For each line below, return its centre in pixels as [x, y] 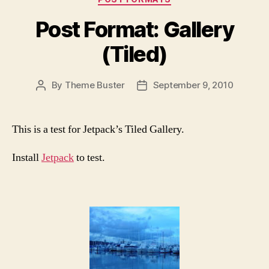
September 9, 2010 [193, 85]
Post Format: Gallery [134, 29]
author [54, 98]
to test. [89, 158]
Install [27, 158]
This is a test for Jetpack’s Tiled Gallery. [98, 129]
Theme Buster [95, 85]
